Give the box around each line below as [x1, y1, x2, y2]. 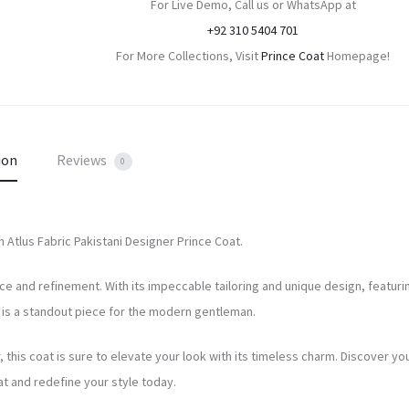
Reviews [56, 151, 110, 169]
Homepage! [324, 47, 391, 64]
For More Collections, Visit [116, 47, 262, 64]
